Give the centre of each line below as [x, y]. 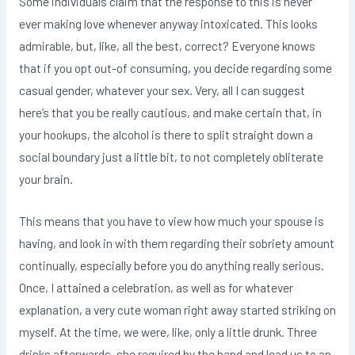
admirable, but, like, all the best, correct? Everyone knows [167, 45]
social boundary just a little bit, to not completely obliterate [171, 156]
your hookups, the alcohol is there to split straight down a [166, 134]
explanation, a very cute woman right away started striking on [177, 309]
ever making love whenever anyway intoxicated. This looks [168, 23]
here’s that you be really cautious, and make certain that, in [170, 112]
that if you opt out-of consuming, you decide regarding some [175, 67]
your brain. [46, 178]
